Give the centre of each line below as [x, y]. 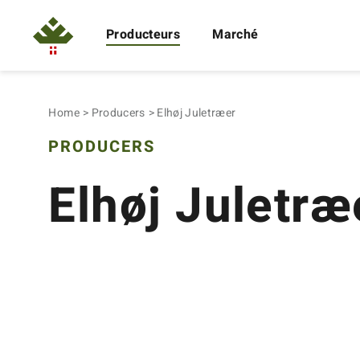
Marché [235, 35]
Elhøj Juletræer [196, 113]
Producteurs [143, 35]
